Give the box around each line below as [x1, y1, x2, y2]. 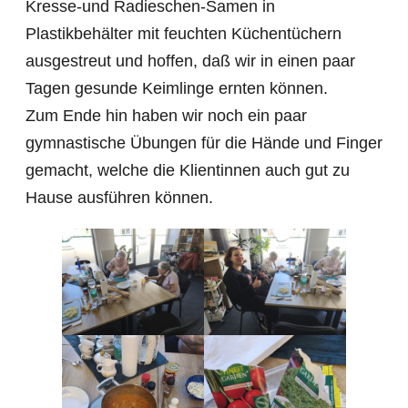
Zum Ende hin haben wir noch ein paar [25, 106, 307, 126]
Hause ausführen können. [25, 188, 213, 208]
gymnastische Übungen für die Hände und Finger [25, 133, 382, 153]
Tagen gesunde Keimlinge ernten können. [25, 78, 328, 98]
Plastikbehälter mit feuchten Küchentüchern [25, 24, 342, 44]
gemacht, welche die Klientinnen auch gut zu [25, 160, 350, 180]
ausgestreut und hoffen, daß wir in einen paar [25, 51, 355, 71]
